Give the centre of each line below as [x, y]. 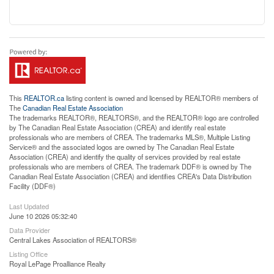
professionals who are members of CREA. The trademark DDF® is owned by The [130, 166]
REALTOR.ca [44, 98]
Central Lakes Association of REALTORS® [73, 239]
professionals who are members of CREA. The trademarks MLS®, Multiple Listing [130, 137]
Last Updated [29, 206]
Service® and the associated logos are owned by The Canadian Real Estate [122, 146]
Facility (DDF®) [32, 186]
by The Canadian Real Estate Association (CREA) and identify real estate [117, 127]
